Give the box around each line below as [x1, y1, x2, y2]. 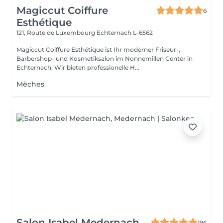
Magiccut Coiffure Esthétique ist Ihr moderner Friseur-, [16, 46, 180, 53]
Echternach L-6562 [97, 29, 153, 36]
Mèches [16, 80, 44, 89]
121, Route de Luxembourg [16, 29, 97, 36]
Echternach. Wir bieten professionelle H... [16, 64, 139, 71]
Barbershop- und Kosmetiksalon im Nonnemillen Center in [16, 55, 193, 62]
